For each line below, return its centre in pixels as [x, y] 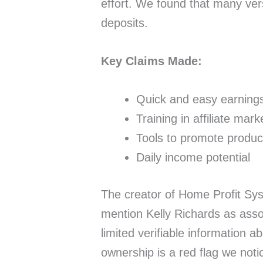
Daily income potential [193, 158]
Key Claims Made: [151, 61]
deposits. [124, 23]
